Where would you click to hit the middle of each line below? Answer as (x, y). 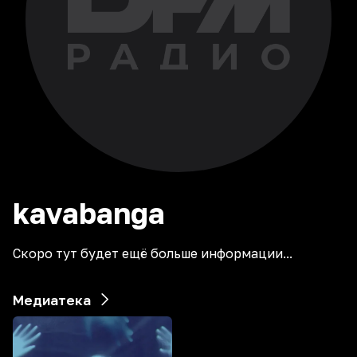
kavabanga (89, 213)
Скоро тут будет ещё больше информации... (153, 253)
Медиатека (52, 300)
